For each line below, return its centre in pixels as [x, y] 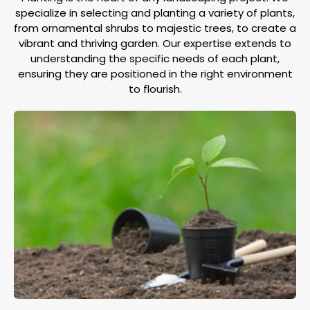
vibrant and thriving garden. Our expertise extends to [155, 43]
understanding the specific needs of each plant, [155, 58]
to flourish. [155, 89]
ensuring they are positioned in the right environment [155, 73]
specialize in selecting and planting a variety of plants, [155, 12]
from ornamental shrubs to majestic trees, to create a [155, 28]
